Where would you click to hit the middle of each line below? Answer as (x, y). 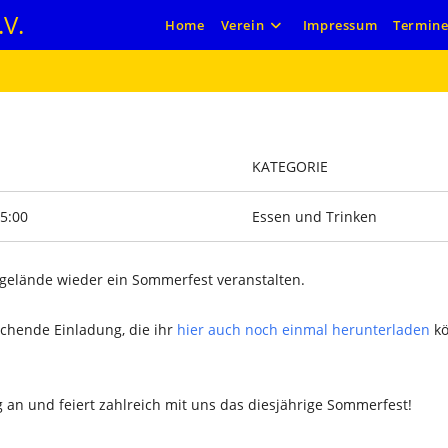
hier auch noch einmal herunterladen (304, 329)
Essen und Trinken (315, 216)
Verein (242, 25)
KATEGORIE (290, 166)
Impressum (340, 25)
